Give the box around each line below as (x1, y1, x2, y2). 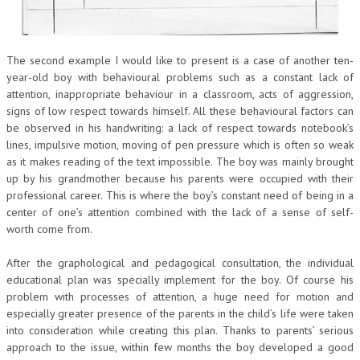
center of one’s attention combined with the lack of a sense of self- (6, 204, 354, 219)
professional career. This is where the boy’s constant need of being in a (6, 187, 354, 202)
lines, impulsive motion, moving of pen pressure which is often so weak (6, 137, 354, 152)
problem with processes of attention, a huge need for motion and (6, 288, 354, 304)
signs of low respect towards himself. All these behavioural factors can (6, 103, 354, 118)
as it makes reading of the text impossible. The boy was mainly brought (6, 153, 354, 169)
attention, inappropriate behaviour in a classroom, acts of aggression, (6, 86, 354, 101)
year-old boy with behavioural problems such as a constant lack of (6, 69, 354, 84)
